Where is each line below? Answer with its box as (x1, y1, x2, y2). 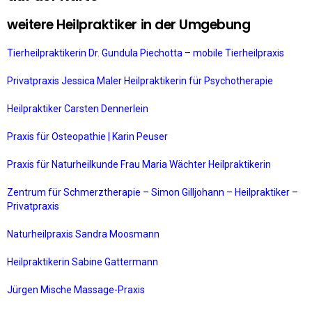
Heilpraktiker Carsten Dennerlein (7, 103, 150, 114)
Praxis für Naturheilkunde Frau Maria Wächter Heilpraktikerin (7, 159, 273, 170)
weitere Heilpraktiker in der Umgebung (7, 15, 251, 34)
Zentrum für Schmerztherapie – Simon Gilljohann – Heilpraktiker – (7, 187, 298, 198)
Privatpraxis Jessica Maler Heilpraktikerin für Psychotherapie (7, 75, 275, 86)
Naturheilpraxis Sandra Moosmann (7, 228, 162, 240)
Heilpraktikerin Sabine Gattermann (7, 256, 160, 267)
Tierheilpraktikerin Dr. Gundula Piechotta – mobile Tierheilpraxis (7, 47, 286, 58)
